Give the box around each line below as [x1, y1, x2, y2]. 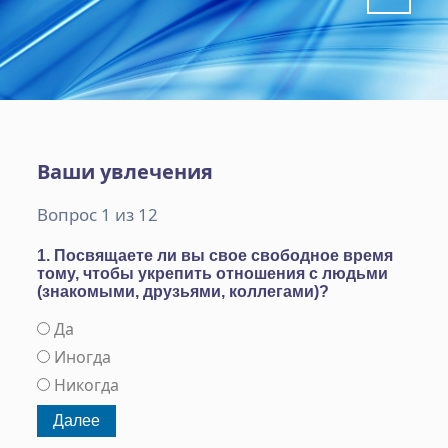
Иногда [54, 346, 112, 368]
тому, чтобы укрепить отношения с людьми [37, 265, 389, 282]
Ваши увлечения [37, 158, 214, 185]
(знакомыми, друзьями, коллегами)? [37, 283, 330, 300]
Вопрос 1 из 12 [37, 203, 159, 226]
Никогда [54, 374, 120, 396]
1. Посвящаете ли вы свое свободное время [37, 247, 394, 264]
